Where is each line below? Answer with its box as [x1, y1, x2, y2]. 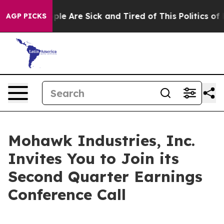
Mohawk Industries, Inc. [8, 131, 195, 150]
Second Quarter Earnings [8, 167, 202, 186]
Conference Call [8, 185, 126, 204]
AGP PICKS [6, 11, 46, 20]
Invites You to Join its [8, 149, 179, 168]
